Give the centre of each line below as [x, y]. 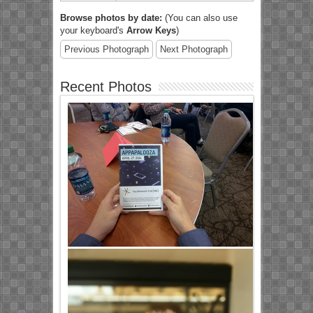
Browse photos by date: [111, 18]
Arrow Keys [151, 31]
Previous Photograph [106, 50]
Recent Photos [105, 87]
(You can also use [199, 18]
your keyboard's [93, 31]
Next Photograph [194, 50]
